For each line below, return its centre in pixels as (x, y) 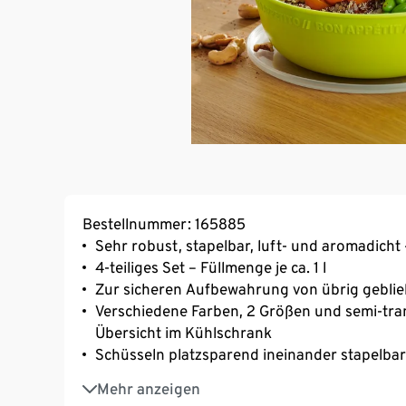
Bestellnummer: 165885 (164, 224)
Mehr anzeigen (149, 389)
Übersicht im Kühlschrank (184, 333)
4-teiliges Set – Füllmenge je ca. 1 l (211, 268)
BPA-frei (124, 380)
